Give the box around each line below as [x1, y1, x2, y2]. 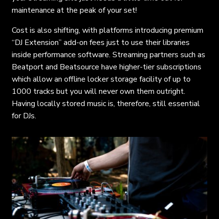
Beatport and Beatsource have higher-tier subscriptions [12, 61, 201, 72]
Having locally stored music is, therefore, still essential [12, 98, 200, 109]
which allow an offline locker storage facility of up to [12, 73, 191, 85]
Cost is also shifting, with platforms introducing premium [12, 24, 203, 36]
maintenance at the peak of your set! [12, 4, 137, 16]
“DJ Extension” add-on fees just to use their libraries [12, 37, 190, 48]
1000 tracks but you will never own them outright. [12, 86, 185, 97]
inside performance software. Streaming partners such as [12, 49, 205, 60]
